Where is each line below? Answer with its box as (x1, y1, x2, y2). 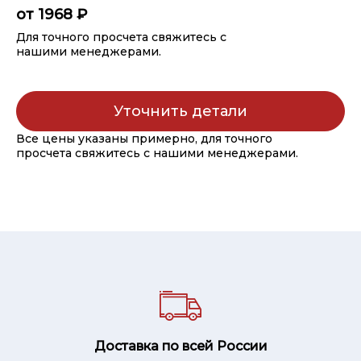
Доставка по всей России (93, 338, 268, 354)
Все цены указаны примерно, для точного (16, 131, 272, 146)
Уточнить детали (114, 102, 247, 120)
